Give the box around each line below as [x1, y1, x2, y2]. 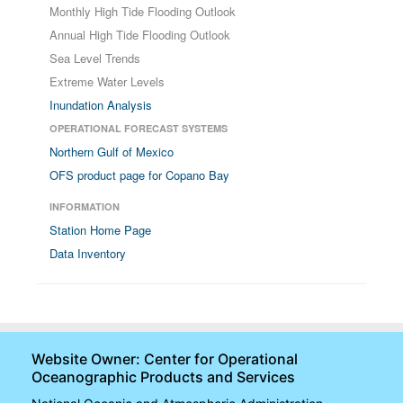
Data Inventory [49, 245, 126, 262]
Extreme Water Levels [49, 73, 165, 90]
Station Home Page [49, 221, 151, 238]
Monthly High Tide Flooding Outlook [49, 3, 236, 20]
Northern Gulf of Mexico [49, 143, 174, 160]
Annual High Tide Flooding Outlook [49, 26, 230, 43]
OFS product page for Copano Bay [49, 166, 229, 184]
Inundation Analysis [49, 96, 152, 113]
